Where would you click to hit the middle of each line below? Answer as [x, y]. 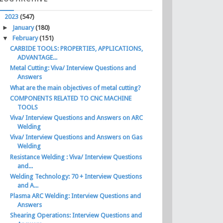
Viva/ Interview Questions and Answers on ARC [77, 118]
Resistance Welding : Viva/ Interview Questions [76, 157]
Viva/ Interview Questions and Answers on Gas [76, 137]
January [24, 27]
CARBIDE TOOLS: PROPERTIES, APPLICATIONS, [77, 49]
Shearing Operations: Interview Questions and [76, 216]
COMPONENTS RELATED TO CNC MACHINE [71, 98]
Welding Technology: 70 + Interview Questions [76, 176]
